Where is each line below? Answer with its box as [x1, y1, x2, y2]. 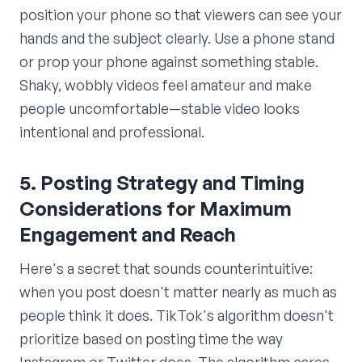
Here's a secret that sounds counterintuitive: [19, 259, 313, 278]
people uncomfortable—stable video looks [19, 99, 300, 118]
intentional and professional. [19, 123, 204, 141]
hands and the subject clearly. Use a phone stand [19, 29, 335, 48]
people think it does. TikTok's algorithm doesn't [19, 306, 334, 325]
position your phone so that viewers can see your [19, 6, 342, 24]
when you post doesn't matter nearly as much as [19, 283, 337, 301]
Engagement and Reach [19, 222, 236, 247]
